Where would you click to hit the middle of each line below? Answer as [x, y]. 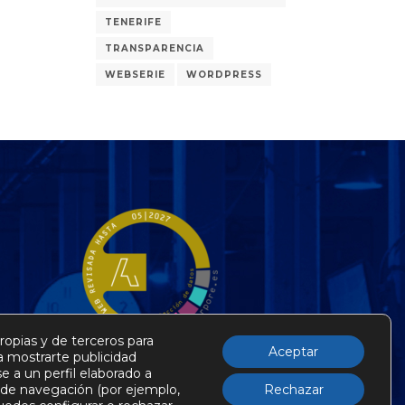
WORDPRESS [224, 75]
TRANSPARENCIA [155, 48]
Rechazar [293, 390]
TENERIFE [133, 22]
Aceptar [293, 352]
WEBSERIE [135, 75]
